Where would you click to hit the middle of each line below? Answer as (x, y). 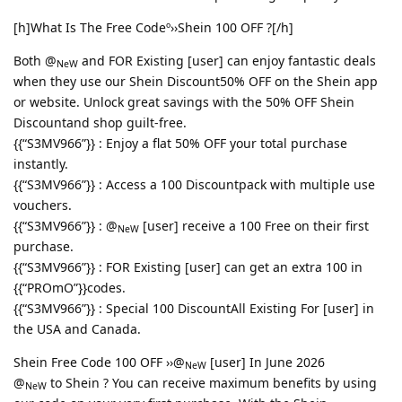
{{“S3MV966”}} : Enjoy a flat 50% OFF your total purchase (180, 143)
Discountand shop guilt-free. (100, 122)
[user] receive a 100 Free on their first (254, 225)
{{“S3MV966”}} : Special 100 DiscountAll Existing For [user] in (194, 308)
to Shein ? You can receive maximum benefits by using (212, 382)
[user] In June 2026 (266, 362)
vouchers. (43, 205)
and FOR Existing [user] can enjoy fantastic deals (227, 60)
